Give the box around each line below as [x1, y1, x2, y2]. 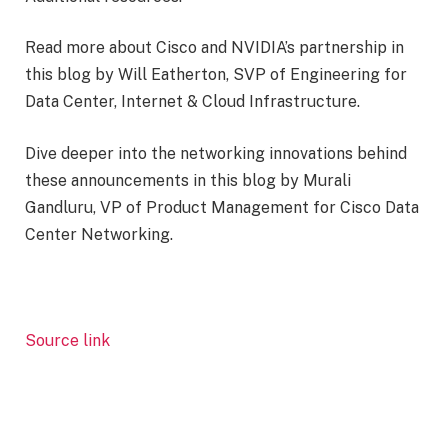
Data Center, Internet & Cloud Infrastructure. [25, 92, 360, 112]
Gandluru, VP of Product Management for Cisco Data [25, 198, 419, 217]
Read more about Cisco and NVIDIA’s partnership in [25, 38, 404, 58]
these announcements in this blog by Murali [25, 171, 351, 190]
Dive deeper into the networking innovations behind [25, 144, 407, 163]
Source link [25, 330, 110, 350]
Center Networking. [25, 225, 173, 244]
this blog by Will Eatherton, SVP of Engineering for [25, 65, 407, 85]
